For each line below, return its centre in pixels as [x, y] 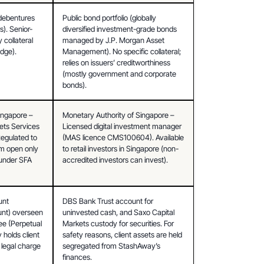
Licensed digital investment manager [122, 126]
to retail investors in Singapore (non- [121, 148]
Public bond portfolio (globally [110, 17]
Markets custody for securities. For [118, 223]
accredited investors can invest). [115, 159]
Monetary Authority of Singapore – [119, 115]
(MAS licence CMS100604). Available [123, 137]
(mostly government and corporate [120, 73]
